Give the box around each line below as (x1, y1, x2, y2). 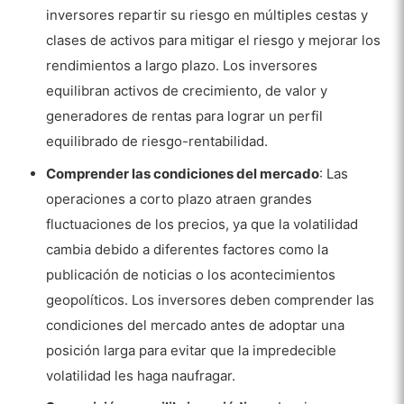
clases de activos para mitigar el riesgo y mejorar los (46, 32, 381, 50)
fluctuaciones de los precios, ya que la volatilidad (46, 215, 359, 233)
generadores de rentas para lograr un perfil (46, 107, 324, 125)
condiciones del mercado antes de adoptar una (46, 316, 345, 334)
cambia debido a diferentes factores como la (46, 240, 329, 258)
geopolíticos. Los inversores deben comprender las (46, 290, 375, 308)
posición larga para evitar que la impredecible (46, 341, 337, 359)
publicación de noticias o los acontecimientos (46, 265, 336, 283)
